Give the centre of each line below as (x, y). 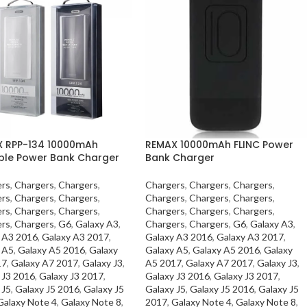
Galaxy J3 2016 (178, 275)
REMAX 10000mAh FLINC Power (220, 144)
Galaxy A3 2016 (179, 236)
